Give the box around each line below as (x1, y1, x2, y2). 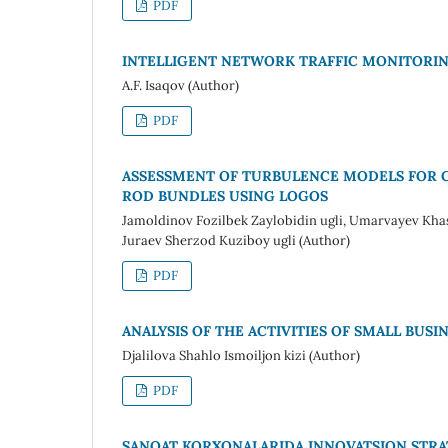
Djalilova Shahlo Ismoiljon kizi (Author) (122, 346, 360, 364)
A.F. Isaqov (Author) (122, 76, 239, 94)
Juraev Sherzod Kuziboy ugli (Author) (122, 231, 350, 249)
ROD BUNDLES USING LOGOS (122, 186, 328, 205)
